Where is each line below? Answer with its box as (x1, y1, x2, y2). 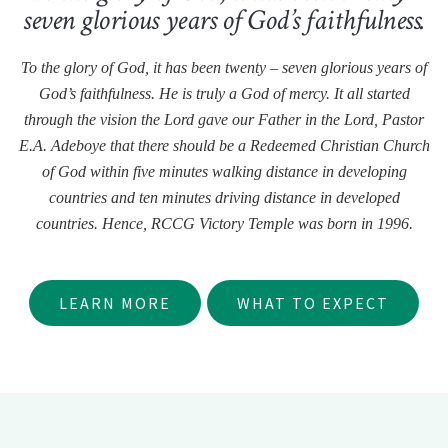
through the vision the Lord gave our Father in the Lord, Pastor (24, 110, 424, 128)
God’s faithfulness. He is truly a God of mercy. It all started (38, 84, 410, 102)
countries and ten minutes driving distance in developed (48, 188, 400, 206)
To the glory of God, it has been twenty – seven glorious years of (21, 58, 427, 76)
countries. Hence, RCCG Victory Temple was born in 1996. (35, 214, 413, 232)
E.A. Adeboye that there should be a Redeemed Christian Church (18, 136, 430, 154)
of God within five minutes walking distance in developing (41, 162, 407, 180)
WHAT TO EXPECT (237, 292, 389, 313)
